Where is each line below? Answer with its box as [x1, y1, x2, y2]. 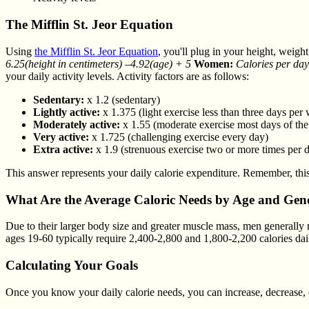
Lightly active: [33, 106, 100, 118]
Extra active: [33, 143, 93, 155]
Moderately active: [33, 118, 120, 130]
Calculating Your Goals [6, 258, 138, 273]
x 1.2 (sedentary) [84, 93, 160, 106]
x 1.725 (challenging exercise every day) [89, 130, 268, 143]
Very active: [33, 130, 89, 143]
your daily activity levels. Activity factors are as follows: [6, 70, 249, 82]
